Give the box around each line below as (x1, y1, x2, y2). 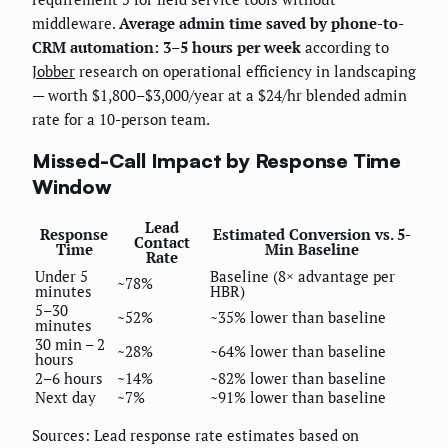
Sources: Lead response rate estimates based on (32, 424, 359, 445)
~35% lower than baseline (210, 306, 386, 327)
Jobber (32, 61, 75, 82)
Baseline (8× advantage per (210, 265, 395, 286)
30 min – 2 (35, 333, 105, 354)
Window (32, 173, 112, 199)
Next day (35, 386, 96, 407)
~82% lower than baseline (210, 367, 386, 388)
